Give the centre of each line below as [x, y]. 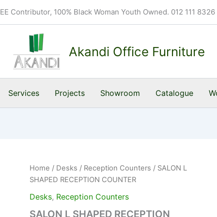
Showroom [120, 93]
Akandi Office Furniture [137, 51]
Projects [70, 93]
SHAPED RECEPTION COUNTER [83, 180]
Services [23, 93]
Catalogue [174, 93]
